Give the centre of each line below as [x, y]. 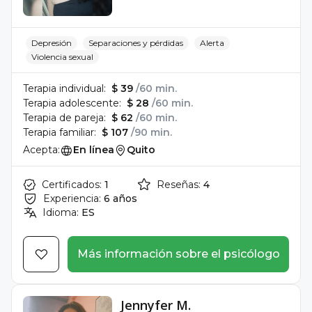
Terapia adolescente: [72, 103]
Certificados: [72, 185]
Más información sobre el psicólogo [178, 254]
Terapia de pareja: [64, 118]
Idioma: [61, 212]
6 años [120, 198]
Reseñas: [179, 185]
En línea [94, 150]
